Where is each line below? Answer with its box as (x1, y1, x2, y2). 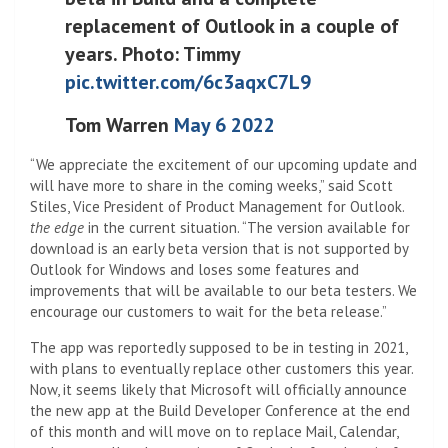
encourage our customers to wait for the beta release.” (30, 301, 387, 321)
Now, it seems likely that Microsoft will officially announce (30, 379, 407, 399)
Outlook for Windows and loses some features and (30, 259, 359, 279)
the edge (30, 217, 88, 237)
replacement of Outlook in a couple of (65, 12, 399, 39)
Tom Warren (65, 111, 174, 138)
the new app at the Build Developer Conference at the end (30, 400, 410, 420)
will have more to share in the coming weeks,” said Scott (30, 175, 393, 195)
